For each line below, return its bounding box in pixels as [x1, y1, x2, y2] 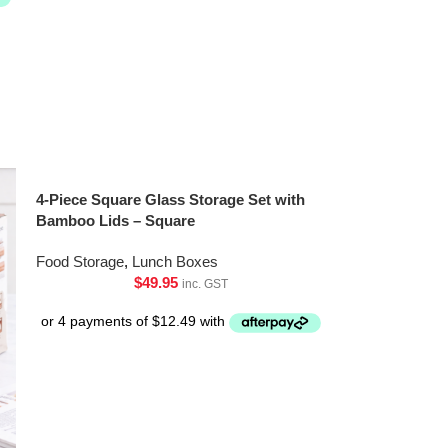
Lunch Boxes [132, 253, 219, 271]
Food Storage [36, 253, 125, 271]
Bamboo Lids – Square [36, 212, 196, 230]
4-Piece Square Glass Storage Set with [36, 191, 306, 209]
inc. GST [182, 277, 229, 292]
